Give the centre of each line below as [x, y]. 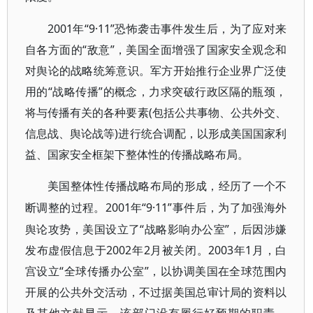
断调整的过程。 [65, 208]
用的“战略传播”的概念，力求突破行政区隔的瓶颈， [156, 92]
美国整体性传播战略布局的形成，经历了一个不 [167, 186]
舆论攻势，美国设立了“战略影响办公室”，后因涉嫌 [156, 229]
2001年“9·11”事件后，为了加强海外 [196, 208]
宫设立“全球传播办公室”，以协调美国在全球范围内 [156, 271]
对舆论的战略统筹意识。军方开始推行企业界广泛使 [156, 71]
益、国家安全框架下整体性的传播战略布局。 [137, 154]
